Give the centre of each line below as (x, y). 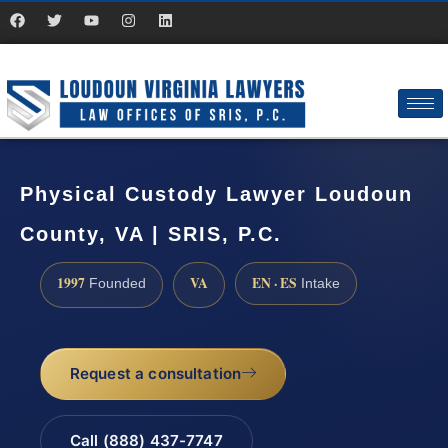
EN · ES (274, 282)
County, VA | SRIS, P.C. (151, 234)
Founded (115, 283)
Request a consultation (155, 374)
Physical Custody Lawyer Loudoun (216, 194)
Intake (318, 283)
